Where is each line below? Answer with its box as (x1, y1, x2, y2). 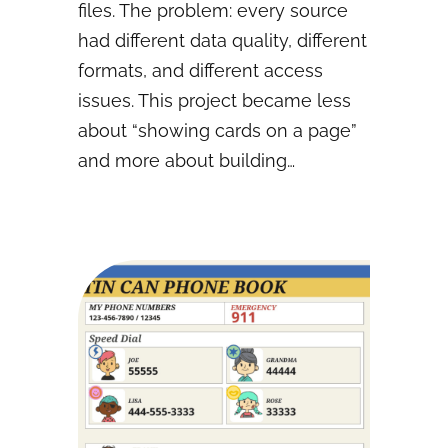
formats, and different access (78, 60, 323, 82)
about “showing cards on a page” (78, 120, 357, 142)
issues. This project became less (78, 90, 351, 112)
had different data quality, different (78, 30, 367, 52)
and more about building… (78, 150, 295, 172)
